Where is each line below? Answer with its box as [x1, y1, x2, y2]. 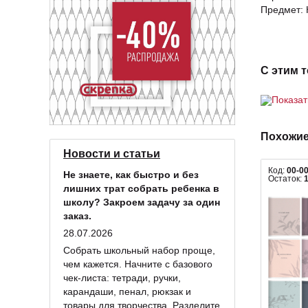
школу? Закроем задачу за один [63, 196, 220, 208]
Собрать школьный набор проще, [63, 244, 215, 256]
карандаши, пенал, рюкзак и [63, 285, 191, 297]
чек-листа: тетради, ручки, [63, 272, 181, 283]
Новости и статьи [63, 147, 160, 159]
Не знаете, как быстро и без [63, 168, 199, 180]
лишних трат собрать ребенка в [63, 182, 219, 194]
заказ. [63, 210, 91, 221]
